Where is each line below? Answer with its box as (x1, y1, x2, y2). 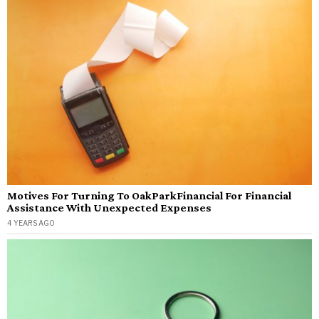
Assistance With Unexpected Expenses (7, 202, 211, 214)
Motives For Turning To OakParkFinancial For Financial (7, 189, 291, 202)
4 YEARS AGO (7, 219, 55, 228)
